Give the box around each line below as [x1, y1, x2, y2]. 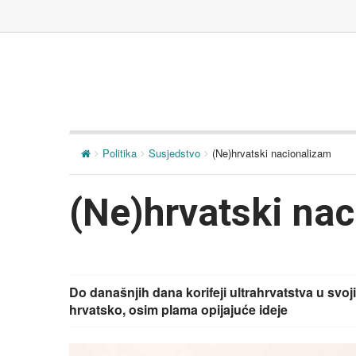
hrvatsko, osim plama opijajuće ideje [69, 300, 288, 319]
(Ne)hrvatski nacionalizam [212, 145, 331, 161]
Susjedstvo [149, 145, 200, 161]
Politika [103, 145, 137, 161]
